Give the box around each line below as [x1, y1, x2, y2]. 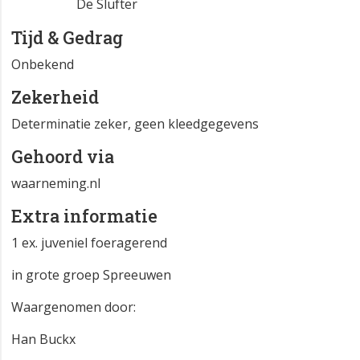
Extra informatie [11, 204, 157, 228]
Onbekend [11, 55, 74, 74]
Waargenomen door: [11, 298, 136, 317]
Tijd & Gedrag [11, 26, 123, 50]
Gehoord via [11, 145, 114, 169]
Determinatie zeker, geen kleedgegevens [11, 115, 259, 133]
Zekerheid [11, 85, 99, 109]
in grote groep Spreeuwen [11, 266, 171, 284]
